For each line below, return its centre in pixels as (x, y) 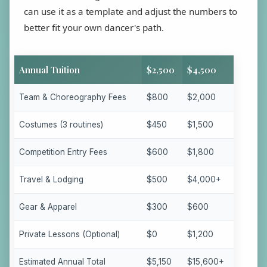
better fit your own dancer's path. (94, 27)
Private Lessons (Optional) (69, 234)
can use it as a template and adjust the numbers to (131, 11)
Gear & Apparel (48, 207)
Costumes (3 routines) (61, 124)
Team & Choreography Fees (73, 97)
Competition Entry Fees (63, 152)
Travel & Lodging (51, 179)
